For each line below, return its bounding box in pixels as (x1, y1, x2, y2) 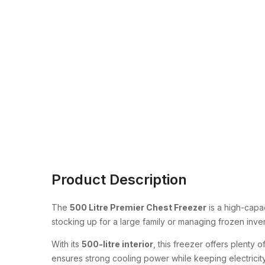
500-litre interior (82, 239, 153, 249)
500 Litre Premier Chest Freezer (70, 202, 206, 212)
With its (51, 239, 82, 249)
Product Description (51, 171, 187, 188)
